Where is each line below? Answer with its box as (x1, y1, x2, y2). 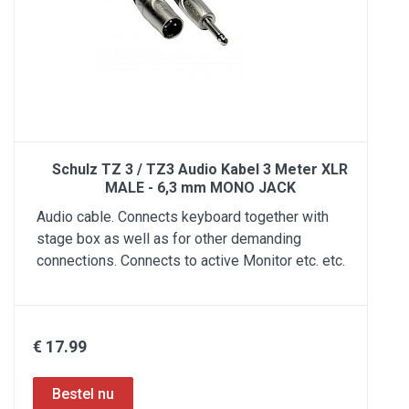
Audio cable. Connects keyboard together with (37, 208, 329, 225)
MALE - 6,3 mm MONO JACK (104, 179, 296, 196)
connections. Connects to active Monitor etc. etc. (37, 252, 345, 269)
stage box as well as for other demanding (37, 230, 301, 247)
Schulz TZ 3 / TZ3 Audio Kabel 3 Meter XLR (52, 161, 348, 178)
